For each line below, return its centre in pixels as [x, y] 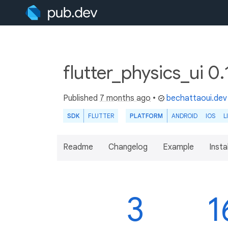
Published [81, 98]
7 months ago [125, 98]
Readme [78, 147]
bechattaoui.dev [197, 98]
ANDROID [184, 116]
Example [178, 147]
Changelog [128, 147]
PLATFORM [146, 116]
